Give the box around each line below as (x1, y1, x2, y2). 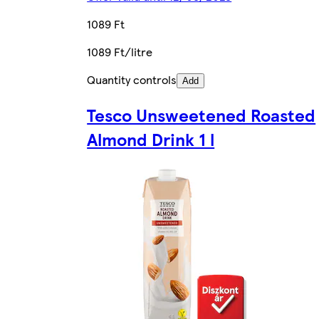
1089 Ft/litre (87, 43, 153, 60)
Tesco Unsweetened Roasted (87, 102, 316, 127)
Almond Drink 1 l (87, 126, 215, 151)
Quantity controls (87, 70, 177, 88)
